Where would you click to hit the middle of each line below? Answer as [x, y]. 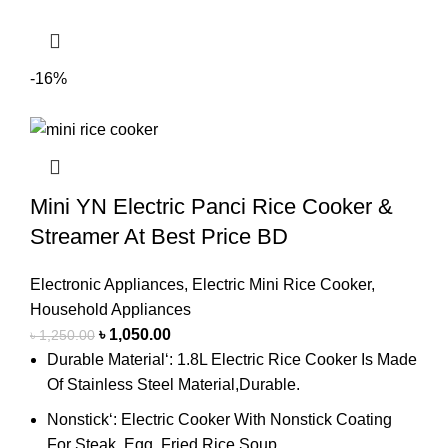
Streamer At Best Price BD [159, 237]
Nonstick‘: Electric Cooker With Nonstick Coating [219, 420]
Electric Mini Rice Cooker [281, 285]
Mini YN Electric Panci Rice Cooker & [211, 207]
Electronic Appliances [107, 285]
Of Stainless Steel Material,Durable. [173, 385]
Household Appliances [110, 310]
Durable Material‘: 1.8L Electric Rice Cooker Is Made [232, 360]
